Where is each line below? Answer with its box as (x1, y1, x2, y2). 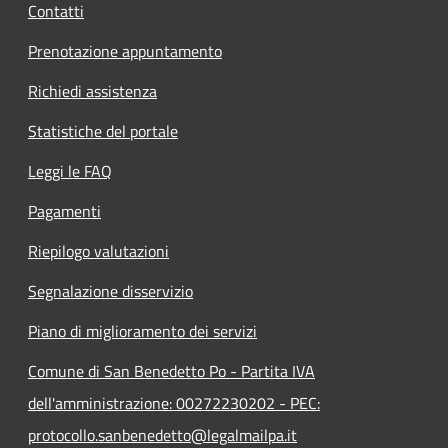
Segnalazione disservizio (28, 278, 193, 303)
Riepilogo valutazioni (28, 238, 169, 263)
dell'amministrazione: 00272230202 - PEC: (28, 390, 320, 415)
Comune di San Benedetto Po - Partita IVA (28, 358, 315, 383)
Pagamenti (28, 198, 101, 223)
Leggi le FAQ (28, 158, 112, 183)
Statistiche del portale (28, 118, 178, 143)
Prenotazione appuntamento (28, 38, 222, 63)
